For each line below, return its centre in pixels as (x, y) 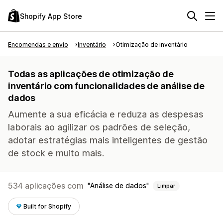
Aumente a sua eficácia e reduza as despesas (106, 114)
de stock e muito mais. (56, 153)
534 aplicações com (46, 186)
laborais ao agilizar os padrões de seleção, (99, 127)
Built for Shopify (48, 206)
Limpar (166, 186)
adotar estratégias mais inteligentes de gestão (108, 140)
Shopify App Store (51, 16)
